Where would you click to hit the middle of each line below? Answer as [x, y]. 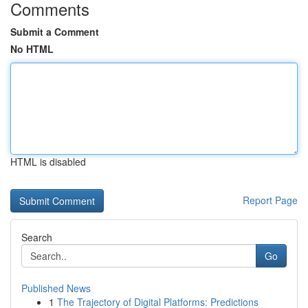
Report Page [270, 200]
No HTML [32, 49]
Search [37, 237]
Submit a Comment [55, 32]
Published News [56, 288]
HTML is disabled [48, 162]
